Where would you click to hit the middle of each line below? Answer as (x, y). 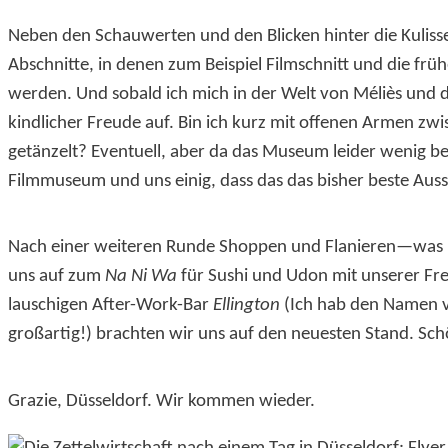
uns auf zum (56, 277)
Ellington (246, 306)
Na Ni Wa (141, 277)
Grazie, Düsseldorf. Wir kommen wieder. (161, 401)
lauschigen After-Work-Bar (110, 306)
